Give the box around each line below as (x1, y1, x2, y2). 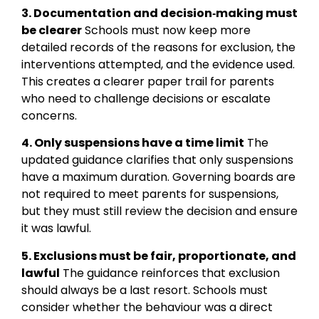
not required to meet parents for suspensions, (21, 186, 278, 203)
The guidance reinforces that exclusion (60, 264, 280, 281)
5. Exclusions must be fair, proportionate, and (21, 247, 296, 264)
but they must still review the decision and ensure (21, 203, 298, 220)
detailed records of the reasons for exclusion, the (21, 38, 296, 56)
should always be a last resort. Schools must (21, 281, 268, 298)
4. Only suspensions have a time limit (21, 135, 244, 152)
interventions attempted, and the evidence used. (21, 56, 295, 73)
